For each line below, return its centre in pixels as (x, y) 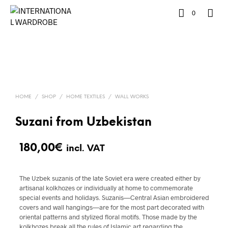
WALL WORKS (132, 97)
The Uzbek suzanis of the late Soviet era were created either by (110, 178)
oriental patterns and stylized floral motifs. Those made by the (108, 217)
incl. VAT (85, 149)
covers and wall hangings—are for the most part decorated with (112, 207)
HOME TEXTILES (85, 97)
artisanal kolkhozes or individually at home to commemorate (106, 188)
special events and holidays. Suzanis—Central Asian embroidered (114, 197)
